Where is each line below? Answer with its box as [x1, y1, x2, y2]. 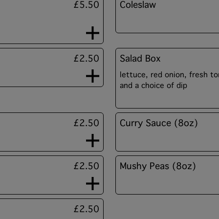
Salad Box [120, 53, 161, 64]
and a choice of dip [120, 81, 187, 90]
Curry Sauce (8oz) [120, 118, 198, 129]
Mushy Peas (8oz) [120, 161, 196, 172]
